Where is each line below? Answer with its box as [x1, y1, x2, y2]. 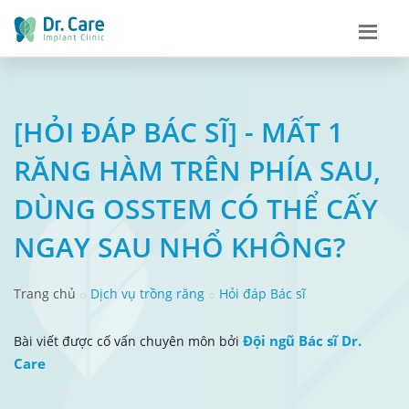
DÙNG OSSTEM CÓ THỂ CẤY [14, 189, 378, 227]
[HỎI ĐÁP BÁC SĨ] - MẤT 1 [14, 112, 343, 151]
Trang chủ [14, 284, 76, 302]
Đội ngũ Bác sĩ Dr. [243, 330, 362, 350]
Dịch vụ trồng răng [90, 284, 204, 302]
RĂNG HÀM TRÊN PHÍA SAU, [14, 151, 381, 189]
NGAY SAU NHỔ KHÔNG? [14, 227, 346, 266]
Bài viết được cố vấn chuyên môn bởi [14, 331, 243, 350]
